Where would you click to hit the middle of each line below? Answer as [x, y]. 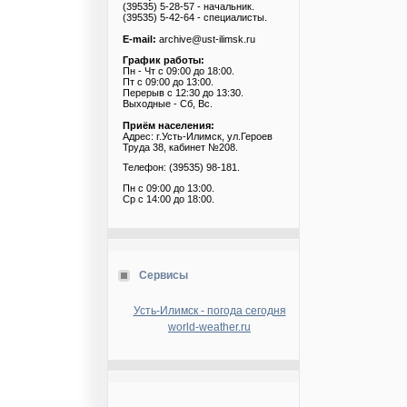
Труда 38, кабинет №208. [180, 147]
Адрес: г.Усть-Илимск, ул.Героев [198, 136]
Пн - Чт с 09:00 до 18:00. [179, 70]
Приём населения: [169, 125]
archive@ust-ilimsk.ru [206, 39]
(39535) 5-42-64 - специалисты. [195, 17]
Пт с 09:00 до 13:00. [168, 81]
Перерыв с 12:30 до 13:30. [183, 92]
